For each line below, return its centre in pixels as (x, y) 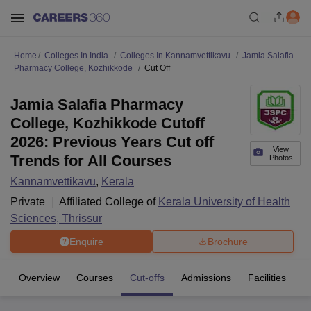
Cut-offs (147, 278)
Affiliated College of (109, 202)
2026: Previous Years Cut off (112, 142)
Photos (281, 158)
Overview (39, 278)
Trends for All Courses (91, 161)
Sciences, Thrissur (56, 218)
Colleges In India (76, 56)
